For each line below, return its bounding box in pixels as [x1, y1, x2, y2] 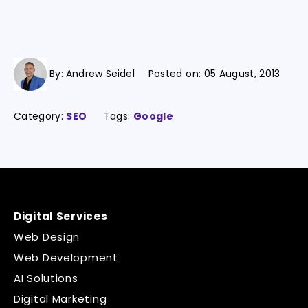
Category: [14, 109, 67, 123]
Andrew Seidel [66, 66, 135, 80]
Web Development [14, 250, 118, 265]
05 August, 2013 [203, 66, 280, 80]
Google [133, 109, 173, 123]
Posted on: [148, 66, 204, 80]
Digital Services [14, 209, 108, 223]
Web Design [14, 230, 80, 244]
